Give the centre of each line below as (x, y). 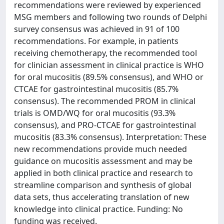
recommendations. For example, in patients (96, 41)
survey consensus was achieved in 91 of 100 (97, 29)
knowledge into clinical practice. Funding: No (98, 209)
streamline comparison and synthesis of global (103, 185)
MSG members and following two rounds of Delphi (110, 17)
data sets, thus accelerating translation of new (102, 197)
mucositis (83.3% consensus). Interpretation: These (110, 137)
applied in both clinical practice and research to (103, 173)
